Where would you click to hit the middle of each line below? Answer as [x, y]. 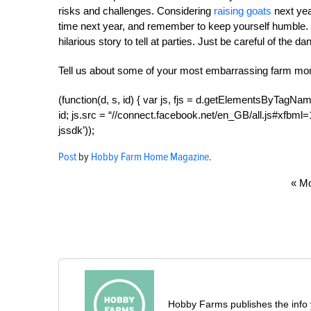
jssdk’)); [76, 130]
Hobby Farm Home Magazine [150, 157]
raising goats [243, 10]
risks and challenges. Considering [136, 10]
